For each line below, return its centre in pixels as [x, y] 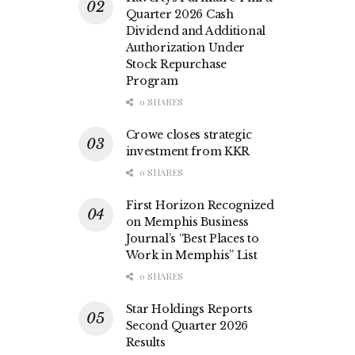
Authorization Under [185, 48]
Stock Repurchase [176, 65]
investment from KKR [188, 152]
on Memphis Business [187, 222]
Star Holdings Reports [189, 309]
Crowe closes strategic [189, 135]
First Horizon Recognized [200, 206]
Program [152, 81]
